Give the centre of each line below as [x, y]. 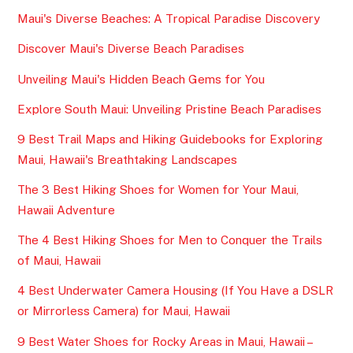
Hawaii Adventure [67, 210]
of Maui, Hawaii [59, 261]
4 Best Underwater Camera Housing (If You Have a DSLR [176, 291]
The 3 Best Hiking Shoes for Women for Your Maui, [158, 190]
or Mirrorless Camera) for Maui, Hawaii [124, 311]
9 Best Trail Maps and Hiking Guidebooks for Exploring [171, 139]
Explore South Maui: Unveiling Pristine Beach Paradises [170, 109]
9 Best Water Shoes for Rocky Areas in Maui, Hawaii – [165, 341]
